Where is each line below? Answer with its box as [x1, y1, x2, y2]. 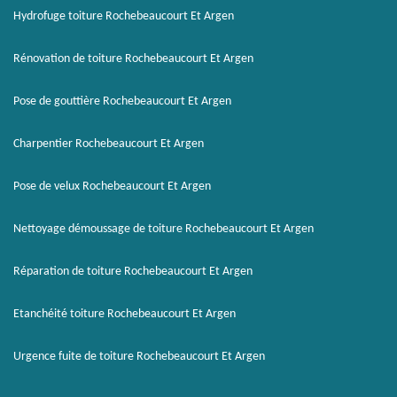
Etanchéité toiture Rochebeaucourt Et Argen [13, 307, 236, 321]
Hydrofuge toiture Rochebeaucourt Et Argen [13, 10, 234, 23]
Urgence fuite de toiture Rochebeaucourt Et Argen [13, 350, 265, 363]
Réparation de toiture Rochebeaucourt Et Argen [13, 265, 253, 278]
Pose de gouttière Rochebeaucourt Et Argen [13, 95, 231, 108]
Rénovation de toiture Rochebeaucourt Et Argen [13, 52, 253, 66]
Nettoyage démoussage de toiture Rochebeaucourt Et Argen [13, 222, 314, 236]
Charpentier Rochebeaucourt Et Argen [13, 137, 204, 151]
